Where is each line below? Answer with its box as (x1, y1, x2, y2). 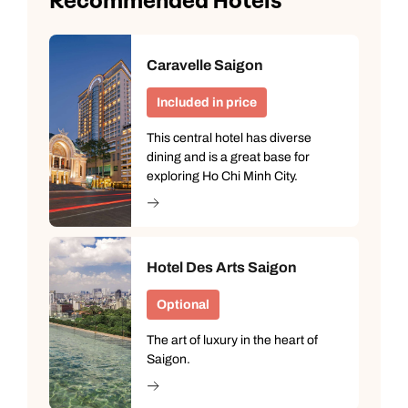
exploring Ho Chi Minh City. (147, 169, 298, 184)
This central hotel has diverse (147, 131, 311, 146)
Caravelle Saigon (147, 57, 263, 74)
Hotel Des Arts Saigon (147, 260, 297, 276)
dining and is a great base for (147, 150, 310, 165)
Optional (157, 298, 209, 312)
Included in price (157, 96, 257, 110)
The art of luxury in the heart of (147, 333, 318, 348)
